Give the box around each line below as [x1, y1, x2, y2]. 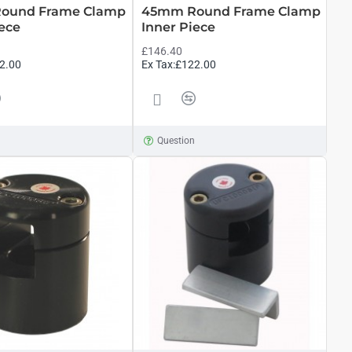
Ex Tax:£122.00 [141, 57, 216, 71]
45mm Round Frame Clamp [141, 3, 321, 19]
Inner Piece [141, 19, 215, 35]
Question [157, 134, 196, 146]
